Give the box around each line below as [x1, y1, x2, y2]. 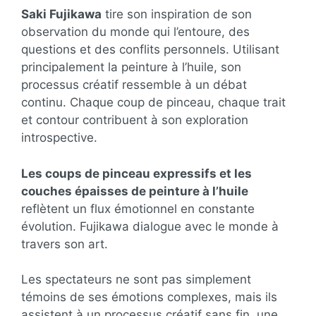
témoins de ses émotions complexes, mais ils [21, 290, 277, 305]
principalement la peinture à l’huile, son [21, 60, 241, 75]
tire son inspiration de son [102, 7, 252, 22]
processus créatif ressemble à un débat [21, 78, 247, 92]
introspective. [21, 130, 97, 145]
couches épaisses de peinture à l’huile [21, 183, 248, 198]
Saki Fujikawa [21, 7, 102, 22]
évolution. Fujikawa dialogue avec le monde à [21, 219, 279, 233]
